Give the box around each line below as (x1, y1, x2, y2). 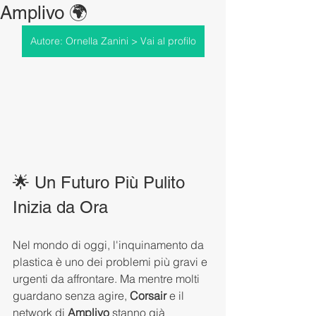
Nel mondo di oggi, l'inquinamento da (13, 237, 207, 252)
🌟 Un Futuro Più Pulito (13, 172, 190, 192)
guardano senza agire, (13, 288, 130, 303)
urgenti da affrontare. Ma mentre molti (13, 271, 202, 286)
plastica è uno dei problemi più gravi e (13, 254, 210, 269)
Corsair (130, 288, 166, 303)
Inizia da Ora (13, 197, 108, 217)
